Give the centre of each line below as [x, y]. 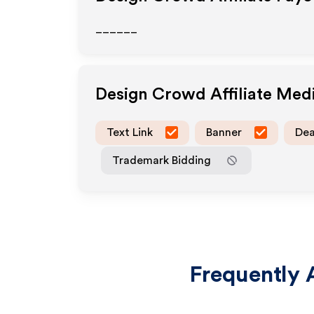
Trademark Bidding [162, 160]
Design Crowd [151, 95]
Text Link [130, 132]
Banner [224, 132]
